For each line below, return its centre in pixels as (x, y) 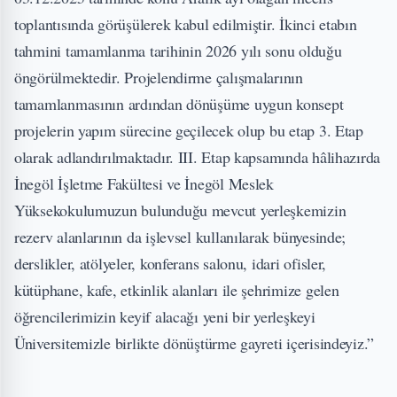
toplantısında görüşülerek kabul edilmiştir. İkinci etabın (186, 24)
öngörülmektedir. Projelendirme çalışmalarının (159, 78)
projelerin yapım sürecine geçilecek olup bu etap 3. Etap (189, 131)
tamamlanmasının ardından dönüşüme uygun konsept (179, 104)
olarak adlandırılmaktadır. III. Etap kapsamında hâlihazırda (198, 157)
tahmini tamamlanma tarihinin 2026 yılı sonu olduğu (178, 51)
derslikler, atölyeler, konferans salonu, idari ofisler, (171, 264)
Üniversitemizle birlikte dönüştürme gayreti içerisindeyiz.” (195, 343)
